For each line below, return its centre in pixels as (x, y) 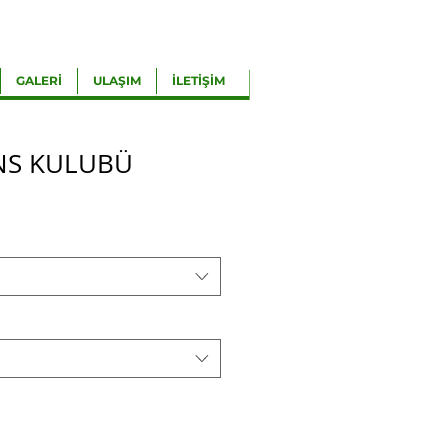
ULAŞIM (117, 80)
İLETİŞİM (198, 80)
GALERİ (39, 80)
